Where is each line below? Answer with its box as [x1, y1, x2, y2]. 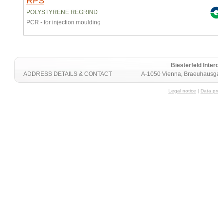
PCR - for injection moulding [26, 19, 102, 26]
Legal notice [168, 88, 196, 93]
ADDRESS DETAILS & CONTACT [23, 71, 112, 77]
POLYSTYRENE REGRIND [26, 9, 98, 16]
